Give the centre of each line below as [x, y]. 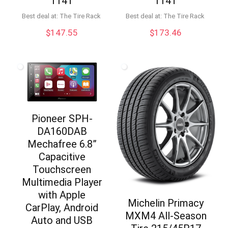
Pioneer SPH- [62, 118]
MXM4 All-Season [166, 216]
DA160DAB [62, 131]
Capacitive [62, 156]
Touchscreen [62, 169]
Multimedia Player [62, 182]
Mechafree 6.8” [62, 144]
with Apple [62, 195]
